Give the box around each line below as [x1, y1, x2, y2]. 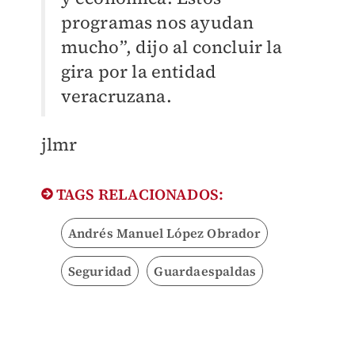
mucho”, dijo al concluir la [60, 35, 282, 59]
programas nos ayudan [60, 10, 254, 35]
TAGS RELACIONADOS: [52, 184, 224, 205]
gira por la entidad [60, 59, 217, 84]
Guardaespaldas [154, 262, 257, 281]
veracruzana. [60, 84, 172, 109]
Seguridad [67, 262, 132, 281]
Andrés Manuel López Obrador [67, 224, 261, 242]
